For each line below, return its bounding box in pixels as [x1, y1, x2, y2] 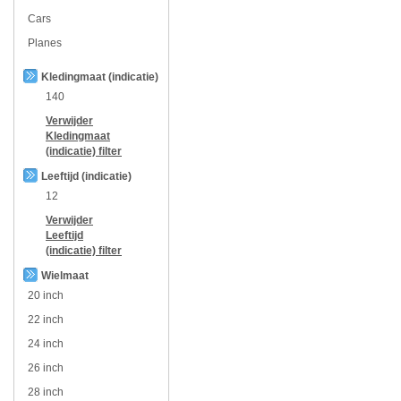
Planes [28, 36, 62, 49]
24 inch [28, 337, 64, 350]
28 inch [28, 385, 64, 398]
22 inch [28, 312, 64, 326]
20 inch [28, 288, 64, 302]
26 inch [28, 361, 64, 374]
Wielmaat [41, 269, 89, 282]
